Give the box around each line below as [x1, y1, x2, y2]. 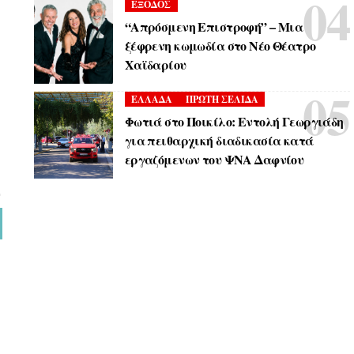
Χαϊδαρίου [124, 55, 186, 74]
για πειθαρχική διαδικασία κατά [124, 131, 314, 150]
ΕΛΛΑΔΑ [131, 92, 173, 106]
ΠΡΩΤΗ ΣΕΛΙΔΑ [185, 92, 258, 106]
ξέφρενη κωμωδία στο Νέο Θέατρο [124, 36, 316, 55]
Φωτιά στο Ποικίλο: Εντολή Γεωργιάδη [124, 112, 344, 131]
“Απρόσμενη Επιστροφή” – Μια [124, 17, 303, 36]
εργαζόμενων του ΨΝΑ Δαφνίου [124, 150, 304, 169]
